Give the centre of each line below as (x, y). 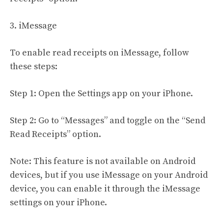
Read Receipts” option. (55, 134)
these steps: (34, 66)
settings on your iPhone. (58, 202)
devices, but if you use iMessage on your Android (109, 175)
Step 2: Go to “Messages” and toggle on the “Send (108, 120)
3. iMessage (33, 26)
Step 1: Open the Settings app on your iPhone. (101, 93)
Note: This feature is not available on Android (103, 161)
